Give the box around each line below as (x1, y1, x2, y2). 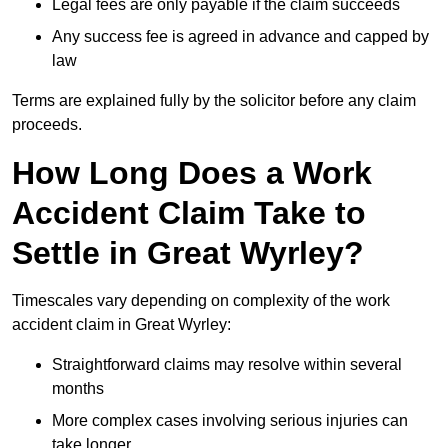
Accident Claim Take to (12, 195, 366, 232)
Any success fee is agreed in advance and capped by (52, 28, 429, 46)
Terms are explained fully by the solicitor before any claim (12, 92, 416, 110)
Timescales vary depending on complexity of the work (12, 292, 390, 310)
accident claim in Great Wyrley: (12, 316, 231, 334)
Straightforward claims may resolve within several (52, 356, 402, 374)
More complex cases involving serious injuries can (52, 412, 408, 430)
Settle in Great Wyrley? (12, 235, 364, 272)
